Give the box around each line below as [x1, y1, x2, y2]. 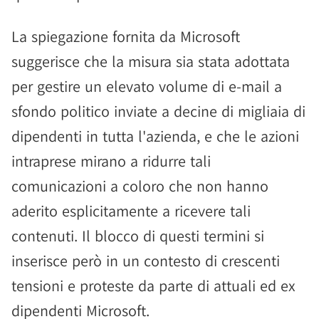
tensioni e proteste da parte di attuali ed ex [11, 276, 296, 296]
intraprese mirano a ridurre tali [11, 151, 211, 172]
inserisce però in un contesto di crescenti [11, 251, 280, 271]
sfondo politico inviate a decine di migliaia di [11, 101, 305, 122]
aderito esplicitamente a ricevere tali [11, 201, 251, 221]
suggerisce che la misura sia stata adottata [11, 51, 290, 72]
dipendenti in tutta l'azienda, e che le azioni [11, 126, 299, 147]
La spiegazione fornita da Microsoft [11, 26, 240, 47]
